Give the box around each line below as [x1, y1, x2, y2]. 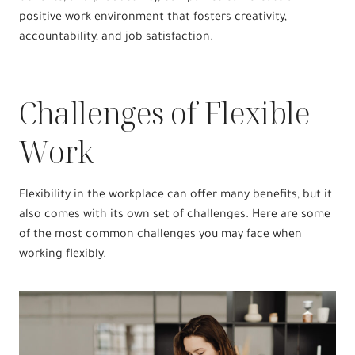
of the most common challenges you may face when [19, 228, 302, 242]
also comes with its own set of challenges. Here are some [19, 208, 330, 222]
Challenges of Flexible [19, 91, 310, 133]
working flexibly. [19, 248, 106, 261]
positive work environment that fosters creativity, [19, 11, 287, 25]
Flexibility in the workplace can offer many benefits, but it [19, 189, 332, 202]
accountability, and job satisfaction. [19, 31, 213, 44]
